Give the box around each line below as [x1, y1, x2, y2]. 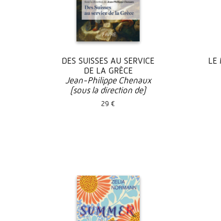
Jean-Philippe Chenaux [65, 75, 151, 86]
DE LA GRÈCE [83, 66, 133, 76]
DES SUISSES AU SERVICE [62, 56, 154, 66]
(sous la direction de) [70, 85, 146, 96]
